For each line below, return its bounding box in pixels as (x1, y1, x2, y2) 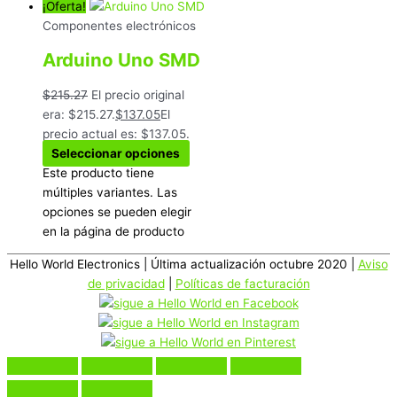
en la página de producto (43, 224, 184, 239)
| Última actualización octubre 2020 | (139, 256, 358, 271)
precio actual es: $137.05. (43, 127, 190, 142)
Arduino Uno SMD (43, 49, 200, 72)
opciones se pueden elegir (43, 205, 191, 220)
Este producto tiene (43, 166, 154, 181)
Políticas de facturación (175, 276, 310, 291)
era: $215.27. (43, 107, 115, 122)
